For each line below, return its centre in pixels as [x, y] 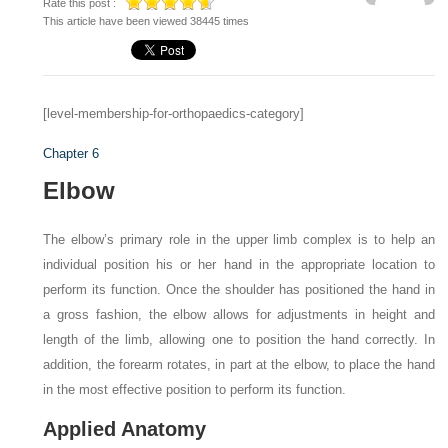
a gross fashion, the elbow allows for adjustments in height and [239, 314]
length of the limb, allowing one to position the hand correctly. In [239, 339]
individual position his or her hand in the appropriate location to [239, 264]
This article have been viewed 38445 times [146, 21]
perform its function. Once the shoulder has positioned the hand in [239, 289]
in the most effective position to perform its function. [195, 389]
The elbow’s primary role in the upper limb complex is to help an [239, 239]
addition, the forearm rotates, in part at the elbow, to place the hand [239, 364]
